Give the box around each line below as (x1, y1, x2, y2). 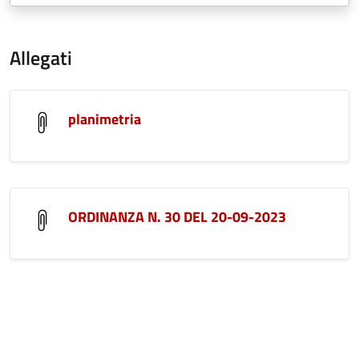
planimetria (68, 108, 141, 130)
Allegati (10, 43, 72, 72)
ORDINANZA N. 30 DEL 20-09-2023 (68, 206, 286, 228)
